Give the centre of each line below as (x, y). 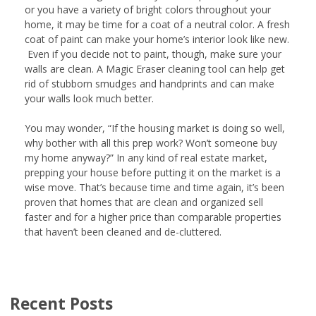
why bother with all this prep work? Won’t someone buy (151, 142)
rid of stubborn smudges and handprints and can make (150, 83)
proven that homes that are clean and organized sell (144, 202)
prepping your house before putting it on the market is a (153, 172)
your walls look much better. (89, 98)
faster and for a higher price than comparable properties (153, 217)
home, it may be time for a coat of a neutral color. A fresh (157, 24)
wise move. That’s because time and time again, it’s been (154, 187)
